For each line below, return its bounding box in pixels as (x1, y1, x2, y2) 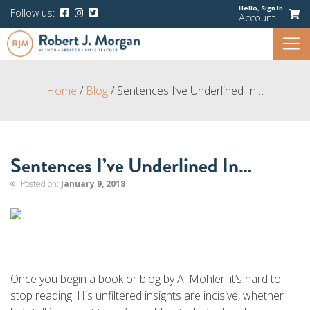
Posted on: (19, 178, 61, 190)
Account (238, 11, 275, 24)
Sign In (260, 3, 283, 12)
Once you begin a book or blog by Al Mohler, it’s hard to (10, 271, 281, 286)
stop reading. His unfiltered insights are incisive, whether (10, 288, 284, 303)
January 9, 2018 (61, 178, 125, 190)
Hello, (238, 3, 261, 12)
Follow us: (10, 6, 57, 19)
